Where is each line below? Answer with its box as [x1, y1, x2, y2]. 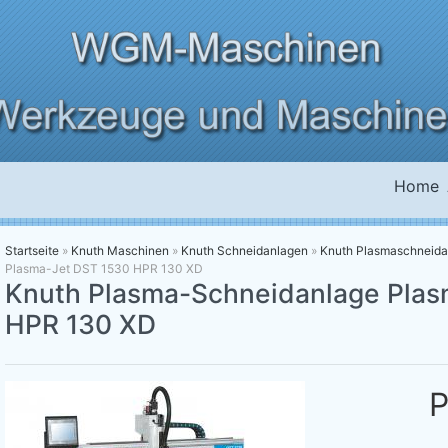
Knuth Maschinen [71, 242, 169, 258]
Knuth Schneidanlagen [181, 242, 308, 258]
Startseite [5, 242, 59, 258]
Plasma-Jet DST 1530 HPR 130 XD [5, 260, 203, 276]
